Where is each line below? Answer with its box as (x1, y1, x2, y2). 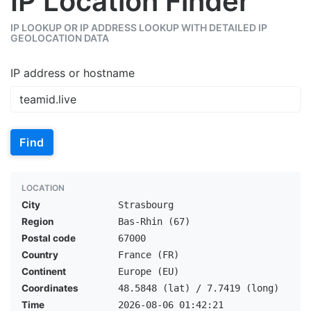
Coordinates (22, 283, 78, 294)
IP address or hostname (10, 66, 135, 80)
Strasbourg (117, 199, 174, 210)
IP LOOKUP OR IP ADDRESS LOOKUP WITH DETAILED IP (10, 22, 267, 33)
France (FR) (117, 249, 179, 260)
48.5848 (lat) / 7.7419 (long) (117, 283, 279, 294)
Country (22, 249, 58, 260)
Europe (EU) (117, 266, 179, 277)
